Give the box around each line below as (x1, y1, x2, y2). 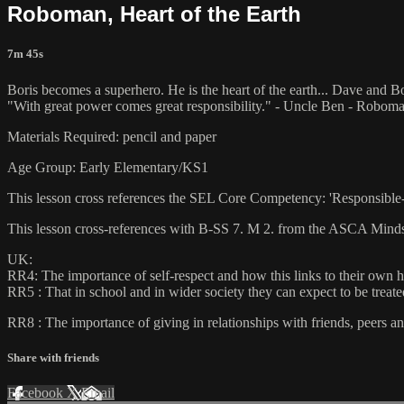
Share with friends (7, 350, 99, 364)
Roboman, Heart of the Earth (7, 2, 301, 27)
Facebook (7, 385, 67, 400)
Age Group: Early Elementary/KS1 (7, 159, 208, 175)
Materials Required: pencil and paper (7, 128, 216, 144)
